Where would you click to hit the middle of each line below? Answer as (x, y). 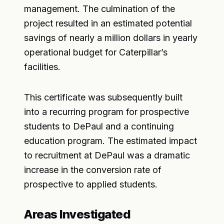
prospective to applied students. (91, 184)
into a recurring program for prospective (106, 111)
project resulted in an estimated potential (108, 23)
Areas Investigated (77, 214)
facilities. (42, 66)
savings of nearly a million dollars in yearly (111, 37)
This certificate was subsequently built (103, 97)
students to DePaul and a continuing (99, 126)
